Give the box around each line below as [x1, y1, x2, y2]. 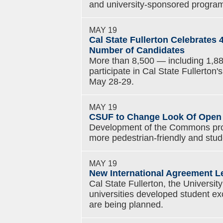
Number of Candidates [89, 45, 185, 55]
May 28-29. [89, 77, 134, 87]
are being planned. [89, 200, 163, 210]
